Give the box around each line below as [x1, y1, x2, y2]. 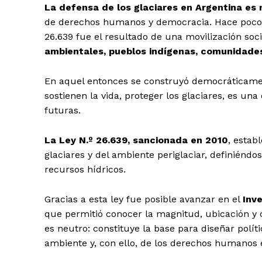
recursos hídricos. [44, 164, 126, 175]
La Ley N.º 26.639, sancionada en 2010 [44, 135, 228, 146]
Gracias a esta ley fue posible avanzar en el [44, 194, 243, 205]
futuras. [44, 105, 81, 116]
